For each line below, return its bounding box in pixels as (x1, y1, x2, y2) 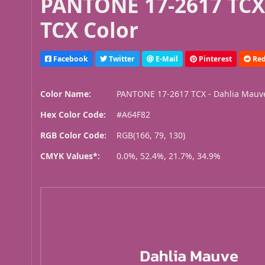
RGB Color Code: (40, 130, 107, 141)
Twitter (107, 53, 135, 64)
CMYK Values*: (40, 150, 101, 162)
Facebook (51, 53, 89, 64)
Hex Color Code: (40, 109, 106, 121)
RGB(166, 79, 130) (117, 130, 186, 141)
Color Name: (40, 88, 92, 100)
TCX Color (40, 16, 139, 44)
